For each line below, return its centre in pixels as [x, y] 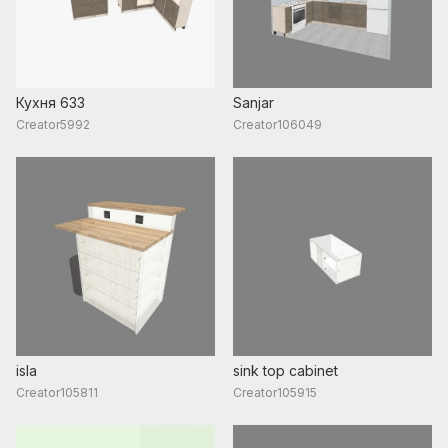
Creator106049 [278, 124]
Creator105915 [275, 392]
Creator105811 [57, 392]
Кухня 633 [50, 102]
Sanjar [254, 102]
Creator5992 [53, 124]
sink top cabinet [286, 370]
